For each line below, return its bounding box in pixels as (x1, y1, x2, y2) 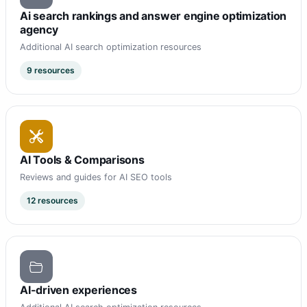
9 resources (27, 65, 75, 76)
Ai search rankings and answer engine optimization (20, 9, 287, 23)
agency (20, 23, 58, 37)
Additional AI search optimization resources (20, 42, 201, 53)
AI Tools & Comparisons (20, 153, 145, 167)
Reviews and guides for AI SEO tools (20, 172, 172, 183)
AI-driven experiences (20, 283, 137, 297)
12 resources (27, 195, 78, 206)
